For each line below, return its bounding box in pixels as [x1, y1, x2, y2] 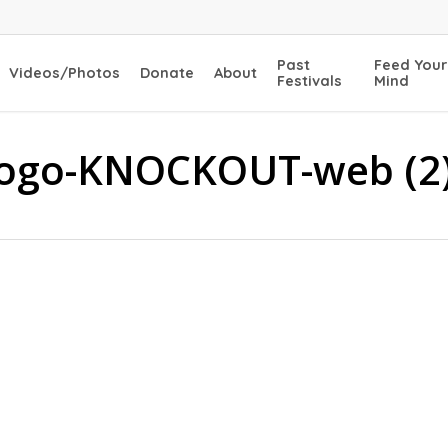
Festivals [277, 71, 343, 90]
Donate [140, 63, 195, 82]
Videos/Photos [9, 63, 121, 82]
